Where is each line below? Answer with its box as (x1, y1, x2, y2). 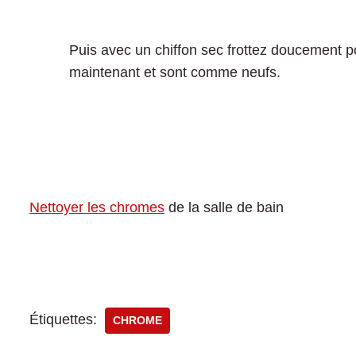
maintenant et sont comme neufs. (69, 64, 281, 80)
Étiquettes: (29, 311, 97, 327)
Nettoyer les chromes (29, 199, 164, 215)
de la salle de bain (164, 199, 284, 215)
